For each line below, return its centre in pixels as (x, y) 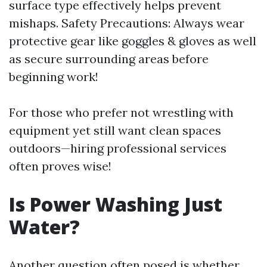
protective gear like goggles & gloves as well (133, 41)
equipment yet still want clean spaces (115, 130)
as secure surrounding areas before (109, 59)
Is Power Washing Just (116, 204)
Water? (44, 227)
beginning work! (54, 77)
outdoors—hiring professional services (118, 148)
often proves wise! (60, 166)
